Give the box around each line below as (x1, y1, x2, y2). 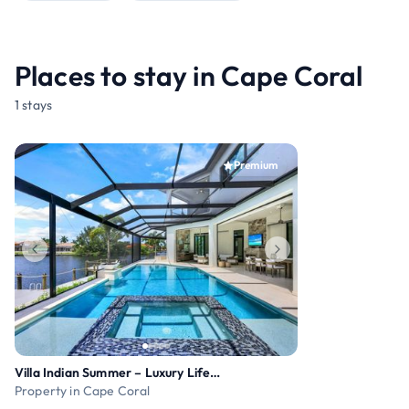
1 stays (15, 97, 53, 113)
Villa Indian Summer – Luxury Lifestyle (210, 363, 221, 381)
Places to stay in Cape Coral (15, 58, 363, 93)
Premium (233, 158, 278, 172)
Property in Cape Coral (15, 382, 151, 399)
